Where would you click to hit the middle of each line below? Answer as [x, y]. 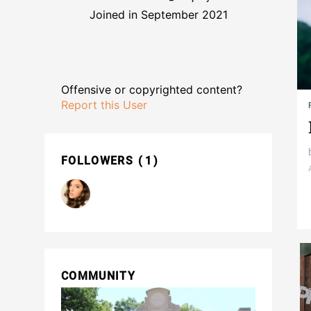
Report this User [104, 105]
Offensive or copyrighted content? [152, 90]
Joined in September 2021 [158, 15]
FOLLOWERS [99, 161]
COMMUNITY [98, 276]
